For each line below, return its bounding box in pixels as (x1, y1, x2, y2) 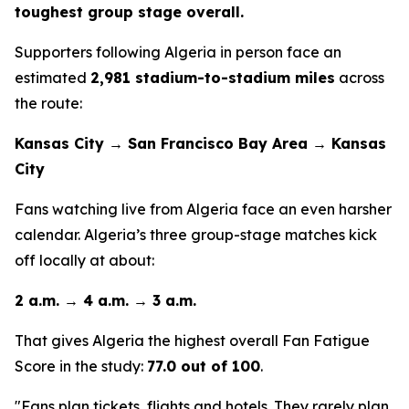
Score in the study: (15, 357, 147, 375)
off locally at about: (15, 251, 158, 269)
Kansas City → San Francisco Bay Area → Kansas (15, 134, 386, 152)
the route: (15, 94, 82, 112)
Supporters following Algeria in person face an (15, 43, 341, 61)
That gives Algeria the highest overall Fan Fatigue (15, 331, 370, 350)
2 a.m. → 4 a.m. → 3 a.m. (15, 291, 196, 309)
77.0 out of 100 (147, 357, 260, 375)
